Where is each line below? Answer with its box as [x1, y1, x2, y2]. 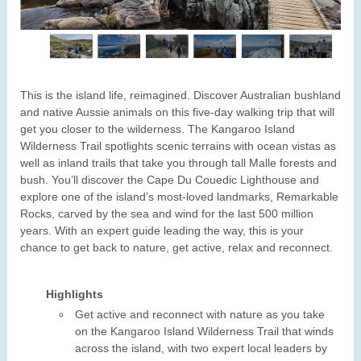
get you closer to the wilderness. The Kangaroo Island [20, 122, 295, 136]
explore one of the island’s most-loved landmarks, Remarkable [20, 190, 338, 204]
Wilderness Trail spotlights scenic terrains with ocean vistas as [20, 139, 336, 153]
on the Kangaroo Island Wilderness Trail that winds [75, 325, 334, 338]
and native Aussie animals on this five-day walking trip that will [20, 106, 334, 119]
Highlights [46, 288, 103, 301]
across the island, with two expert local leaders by [75, 342, 327, 355]
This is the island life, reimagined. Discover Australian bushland [20, 89, 341, 102]
